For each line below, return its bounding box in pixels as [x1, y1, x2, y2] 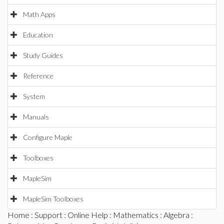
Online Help [67, 210, 108, 219]
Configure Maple [23, 133, 72, 141]
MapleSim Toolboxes [23, 194, 83, 203]
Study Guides [23, 51, 63, 59]
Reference [23, 71, 53, 80]
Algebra [163, 210, 189, 219]
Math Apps [23, 10, 55, 18]
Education [23, 30, 53, 39]
